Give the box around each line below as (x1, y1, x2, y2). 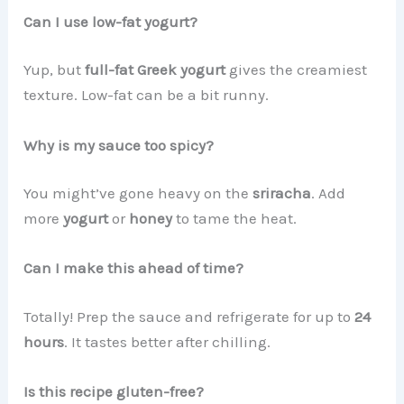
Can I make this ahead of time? (23, 259, 244, 278)
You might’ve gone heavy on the (23, 184, 253, 202)
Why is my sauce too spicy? (23, 135, 215, 154)
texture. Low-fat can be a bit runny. (23, 86, 270, 105)
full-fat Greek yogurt (85, 60, 226, 79)
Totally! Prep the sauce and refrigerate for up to (23, 307, 355, 326)
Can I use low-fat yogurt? (23, 12, 198, 31)
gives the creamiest (225, 60, 368, 79)
